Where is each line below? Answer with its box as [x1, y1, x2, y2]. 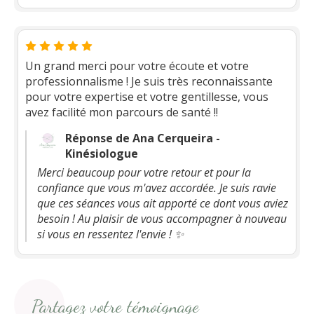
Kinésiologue [65, 146, 138, 161]
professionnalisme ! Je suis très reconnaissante [25, 74, 273, 89]
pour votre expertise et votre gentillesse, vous [25, 89, 268, 104]
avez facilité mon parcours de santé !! [25, 104, 218, 120]
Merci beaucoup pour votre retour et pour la [37, 165, 251, 180]
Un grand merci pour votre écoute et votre [25, 58, 249, 74]
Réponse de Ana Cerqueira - [65, 130, 220, 146]
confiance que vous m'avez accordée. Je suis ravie [37, 180, 276, 196]
